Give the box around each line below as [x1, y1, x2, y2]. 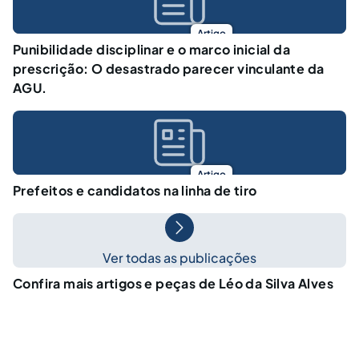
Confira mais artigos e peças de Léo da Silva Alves [13, 275, 333, 292]
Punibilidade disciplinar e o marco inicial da [13, 41, 290, 58]
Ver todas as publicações [103, 249, 256, 267]
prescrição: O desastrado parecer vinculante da [13, 60, 325, 78]
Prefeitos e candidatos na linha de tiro [13, 182, 257, 200]
